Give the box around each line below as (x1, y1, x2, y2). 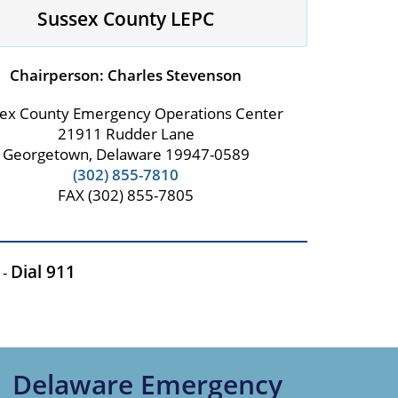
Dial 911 (10, 260, 76, 284)
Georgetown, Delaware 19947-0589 (2, 144, 250, 165)
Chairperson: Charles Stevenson (10, 65, 243, 86)
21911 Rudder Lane (57, 123, 195, 145)
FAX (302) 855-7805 (58, 185, 195, 206)
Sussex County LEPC (37, 6, 215, 32)
